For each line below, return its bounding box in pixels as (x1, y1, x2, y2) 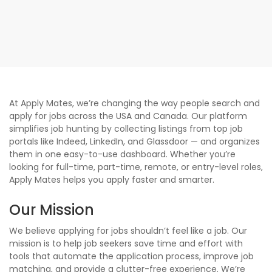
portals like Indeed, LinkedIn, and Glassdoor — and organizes (9, 135, 260, 148)
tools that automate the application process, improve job (9, 250, 254, 262)
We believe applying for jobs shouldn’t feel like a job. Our (9, 225, 247, 237)
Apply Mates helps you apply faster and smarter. (9, 174, 214, 186)
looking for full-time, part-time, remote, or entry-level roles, (9, 161, 263, 173)
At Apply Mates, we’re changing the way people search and (9, 97, 260, 109)
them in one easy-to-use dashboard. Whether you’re (9, 148, 236, 160)
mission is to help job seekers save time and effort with (9, 237, 243, 250)
